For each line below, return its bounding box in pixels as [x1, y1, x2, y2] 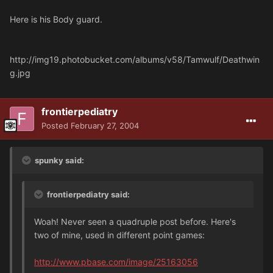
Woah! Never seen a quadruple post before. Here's [34, 216, 236, 227]
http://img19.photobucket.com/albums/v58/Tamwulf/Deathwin [10, 54, 260, 65]
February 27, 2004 [71, 121, 139, 131]
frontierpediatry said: [45, 190, 130, 200]
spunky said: [33, 155, 84, 166]
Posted [41, 121, 71, 131]
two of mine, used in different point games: [34, 230, 205, 241]
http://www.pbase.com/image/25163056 [34, 257, 198, 268]
